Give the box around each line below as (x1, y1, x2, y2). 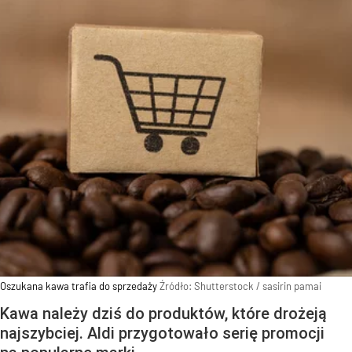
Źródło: (159, 280, 194, 293)
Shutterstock (194, 280, 254, 293)
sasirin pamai (262, 280, 321, 293)
